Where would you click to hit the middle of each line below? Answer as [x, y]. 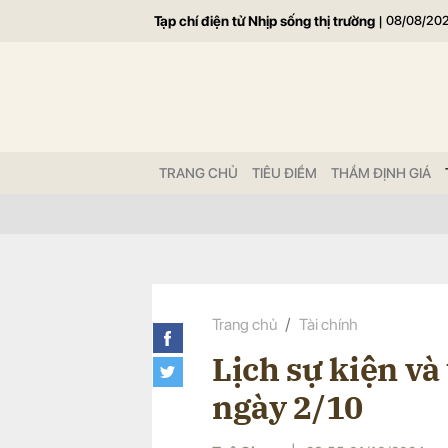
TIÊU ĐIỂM [284, 173]
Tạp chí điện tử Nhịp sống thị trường [264, 21]
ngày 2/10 [288, 407]
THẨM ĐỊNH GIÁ [381, 173]
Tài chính [328, 324]
